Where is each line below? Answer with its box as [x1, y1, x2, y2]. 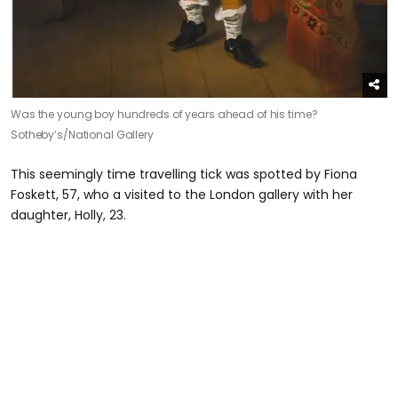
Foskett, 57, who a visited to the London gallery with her [11, 185, 353, 203]
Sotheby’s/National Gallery [11, 126, 154, 142]
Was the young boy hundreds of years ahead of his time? [11, 106, 318, 122]
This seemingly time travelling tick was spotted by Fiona [11, 164, 357, 183]
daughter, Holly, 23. [11, 205, 126, 224]
